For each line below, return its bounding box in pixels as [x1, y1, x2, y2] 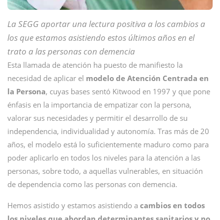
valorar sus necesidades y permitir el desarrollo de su [7, 113, 188, 123]
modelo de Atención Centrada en [86, 73, 209, 83]
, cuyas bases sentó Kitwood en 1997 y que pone [46, 86, 210, 96]
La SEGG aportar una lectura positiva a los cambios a [7, 18, 205, 29]
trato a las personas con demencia [7, 46, 135, 57]
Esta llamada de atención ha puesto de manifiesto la [7, 60, 183, 70]
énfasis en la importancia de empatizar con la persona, [7, 100, 192, 110]
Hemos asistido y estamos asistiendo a [7, 200, 138, 210]
